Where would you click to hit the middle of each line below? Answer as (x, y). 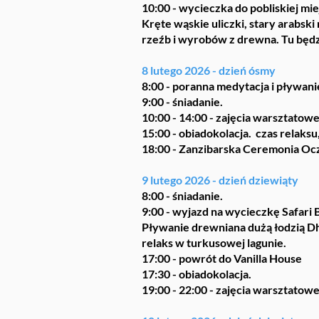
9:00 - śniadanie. (182, 101)
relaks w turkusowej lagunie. (214, 242)
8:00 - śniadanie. (182, 195)
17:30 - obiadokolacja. (197, 274)
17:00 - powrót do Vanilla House (222, 258)
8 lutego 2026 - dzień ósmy (209, 70)
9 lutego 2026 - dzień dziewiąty (220, 180)
